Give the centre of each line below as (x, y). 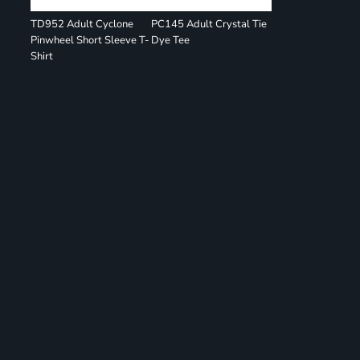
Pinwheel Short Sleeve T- (90, 40)
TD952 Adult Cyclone (82, 24)
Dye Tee (171, 40)
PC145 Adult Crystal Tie (209, 24)
